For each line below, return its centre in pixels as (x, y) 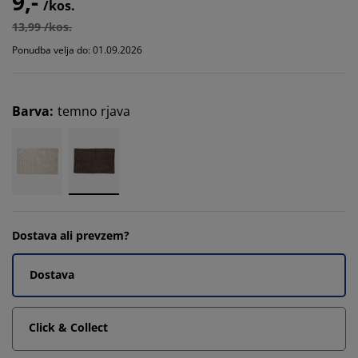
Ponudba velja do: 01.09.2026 (77, 50)
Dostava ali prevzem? (71, 235)
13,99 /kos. (42, 26)
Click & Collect (68, 327)
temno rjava (94, 111)
